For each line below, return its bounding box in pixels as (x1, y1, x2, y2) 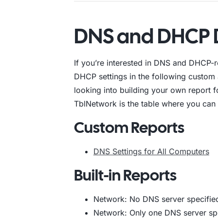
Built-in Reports (73, 165, 177, 185)
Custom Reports (73, 117, 184, 138)
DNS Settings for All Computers (93, 146, 209, 156)
